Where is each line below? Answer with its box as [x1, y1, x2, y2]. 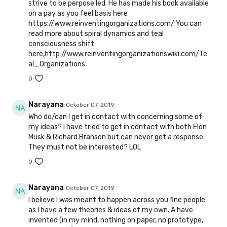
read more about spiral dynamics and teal [28, 29, 164, 39]
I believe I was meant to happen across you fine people [28, 196, 205, 205]
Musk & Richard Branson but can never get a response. [28, 133, 205, 142]
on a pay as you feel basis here [28, 9, 128, 18]
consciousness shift [28, 40, 94, 49]
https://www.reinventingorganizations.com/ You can [28, 19, 202, 28]
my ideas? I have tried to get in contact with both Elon [28, 123, 207, 132]
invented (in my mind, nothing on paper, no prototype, [28, 216, 203, 225]
